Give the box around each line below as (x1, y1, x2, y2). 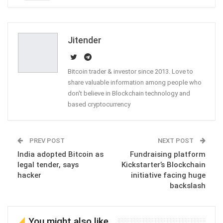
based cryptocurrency (68, 101, 130, 109)
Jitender (68, 35, 102, 46)
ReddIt (77, 7, 95, 15)
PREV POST (28, 137, 65, 145)
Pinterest (170, 7, 194, 15)
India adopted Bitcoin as (17, 150, 104, 159)
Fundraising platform (130, 150, 206, 159)
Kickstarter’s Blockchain (121, 160, 206, 170)
